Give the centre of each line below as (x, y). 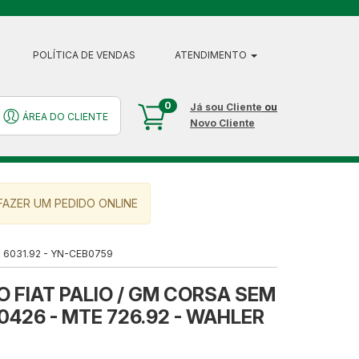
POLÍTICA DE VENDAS (84, 55)
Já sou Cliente (226, 107)
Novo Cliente (222, 123)
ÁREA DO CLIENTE (65, 117)
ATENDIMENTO (212, 55)
